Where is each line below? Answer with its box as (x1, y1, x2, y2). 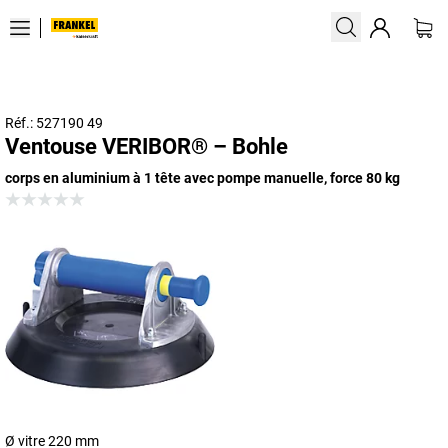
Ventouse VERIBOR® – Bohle (5, 134, 288, 159)
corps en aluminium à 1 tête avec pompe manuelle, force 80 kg (5, 170, 400, 186)
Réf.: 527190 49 (5, 115, 103, 131)
